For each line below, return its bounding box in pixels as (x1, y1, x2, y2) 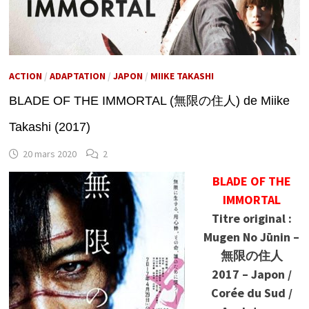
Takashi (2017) (8, 119, 90, 134)
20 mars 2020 (22, 147, 77, 160)
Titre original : (211, 210, 292, 226)
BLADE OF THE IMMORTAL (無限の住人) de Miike (8, 93, 290, 108)
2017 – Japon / (211, 266, 292, 282)
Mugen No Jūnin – (203, 228, 300, 245)
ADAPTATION (49, 69, 106, 82)
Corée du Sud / (210, 284, 292, 301)
